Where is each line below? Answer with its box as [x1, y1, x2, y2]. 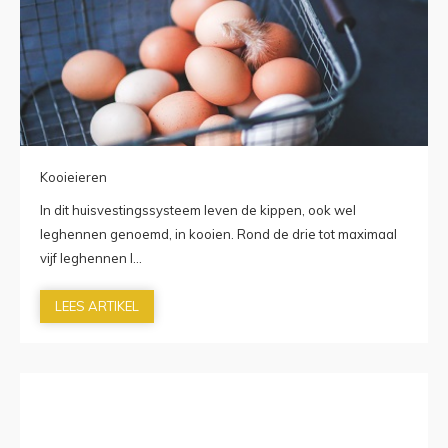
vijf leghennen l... [40, 250, 142, 266]
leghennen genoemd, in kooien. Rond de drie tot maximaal [40, 226, 397, 242]
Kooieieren [40, 169, 107, 185]
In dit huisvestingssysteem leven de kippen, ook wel [40, 202, 356, 218]
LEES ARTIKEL [55, 298, 139, 314]
